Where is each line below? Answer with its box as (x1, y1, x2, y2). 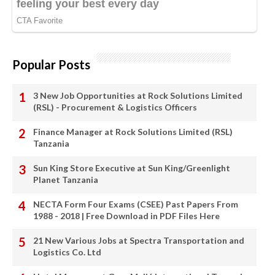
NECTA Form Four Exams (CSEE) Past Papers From (33, 198, 238, 209)
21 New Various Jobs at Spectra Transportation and (33, 234, 244, 246)
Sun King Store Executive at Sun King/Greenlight (33, 162, 230, 173)
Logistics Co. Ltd (33, 246, 101, 257)
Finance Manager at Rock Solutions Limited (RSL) (33, 126, 233, 137)
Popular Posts (12, 56, 90, 72)
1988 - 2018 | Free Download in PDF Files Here (33, 210, 220, 221)
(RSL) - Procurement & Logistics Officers (33, 101, 197, 112)
